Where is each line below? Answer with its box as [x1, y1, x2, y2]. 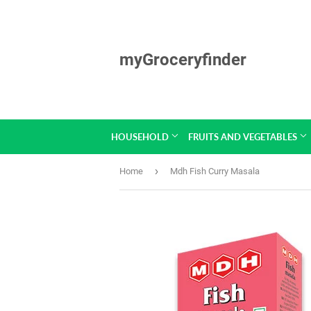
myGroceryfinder [119, 49, 246, 69]
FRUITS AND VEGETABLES [187, 131, 299, 142]
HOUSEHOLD [110, 131, 171, 142]
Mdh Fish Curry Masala [170, 166, 260, 176]
